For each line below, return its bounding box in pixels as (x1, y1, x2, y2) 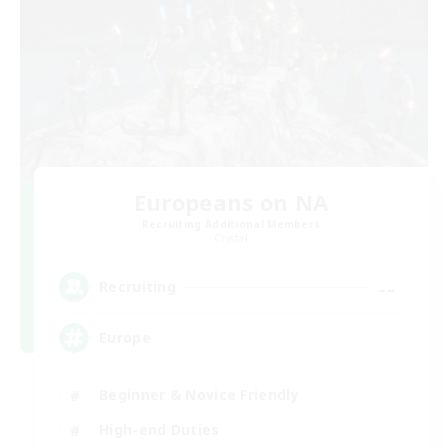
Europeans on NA (133, 186, 329, 217)
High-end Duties (99, 420, 220, 440)
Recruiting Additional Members (141, 216, 321, 231)
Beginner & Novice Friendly (99, 385, 299, 405)
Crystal (213, 230, 249, 245)
